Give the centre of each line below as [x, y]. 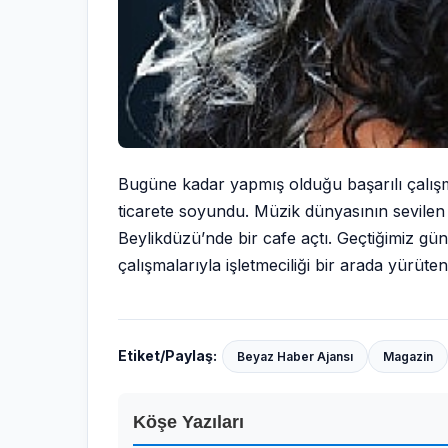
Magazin [408, 356]
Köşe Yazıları [188, 421]
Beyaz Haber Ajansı [295, 356]
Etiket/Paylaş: [167, 356]
